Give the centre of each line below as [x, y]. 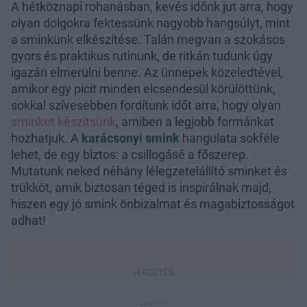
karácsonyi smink [131, 138]
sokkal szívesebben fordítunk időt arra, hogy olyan [146, 105]
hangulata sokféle [230, 138]
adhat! [28, 220]
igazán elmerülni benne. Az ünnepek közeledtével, [147, 72]
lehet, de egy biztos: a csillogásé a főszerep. [130, 154]
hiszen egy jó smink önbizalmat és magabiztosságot [153, 204]
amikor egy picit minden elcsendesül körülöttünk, [143, 88]
